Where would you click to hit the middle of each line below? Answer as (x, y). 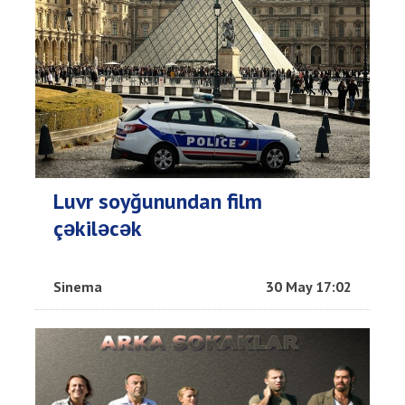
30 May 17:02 (309, 287)
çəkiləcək (98, 229)
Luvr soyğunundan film (158, 202)
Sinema (78, 287)
